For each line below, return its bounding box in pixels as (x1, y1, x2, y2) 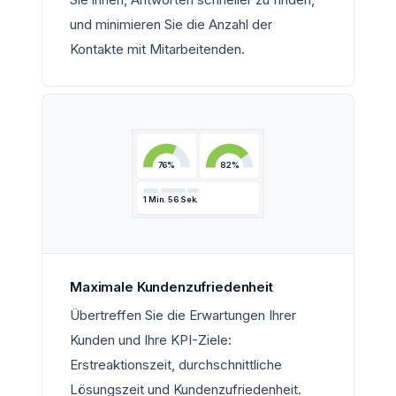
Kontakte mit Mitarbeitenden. (70, 40, 245, 57)
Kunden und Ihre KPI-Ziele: (70, 331, 232, 349)
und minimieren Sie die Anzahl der (70, 15, 272, 33)
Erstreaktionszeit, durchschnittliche (70, 356, 282, 374)
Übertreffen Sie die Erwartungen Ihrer (70, 307, 296, 324)
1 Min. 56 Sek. (142, 194, 199, 205)
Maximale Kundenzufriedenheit (70, 278, 273, 296)
